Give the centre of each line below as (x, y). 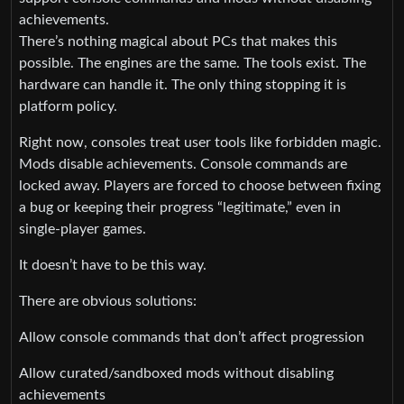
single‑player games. (83, 229)
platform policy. (68, 106)
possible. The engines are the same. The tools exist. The (193, 63)
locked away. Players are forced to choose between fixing (200, 185)
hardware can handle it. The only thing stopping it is (183, 84)
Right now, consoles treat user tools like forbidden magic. (200, 142)
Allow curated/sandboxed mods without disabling (176, 373)
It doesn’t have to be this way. (113, 265)
